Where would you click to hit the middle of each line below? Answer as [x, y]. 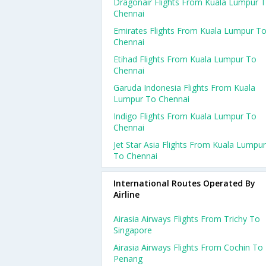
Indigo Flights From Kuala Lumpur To [185, 116]
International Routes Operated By [184, 183]
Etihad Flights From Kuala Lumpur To [185, 59]
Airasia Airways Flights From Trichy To [187, 219]
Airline [126, 194]
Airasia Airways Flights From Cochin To [188, 247]
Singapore [133, 230]
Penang [128, 259]
